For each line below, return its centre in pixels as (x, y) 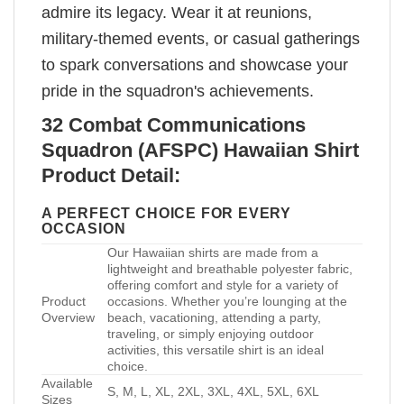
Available (67, 384)
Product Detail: (111, 176)
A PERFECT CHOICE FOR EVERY (167, 213)
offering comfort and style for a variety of (223, 285)
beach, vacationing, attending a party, (214, 318)
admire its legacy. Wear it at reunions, (177, 13)
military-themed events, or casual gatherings (201, 39)
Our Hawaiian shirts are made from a (213, 253)
